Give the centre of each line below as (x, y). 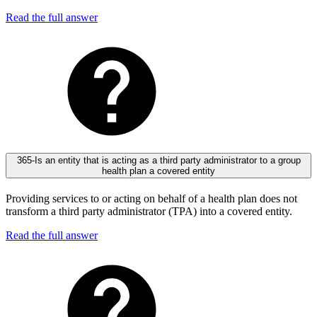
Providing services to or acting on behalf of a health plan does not (151, 199)
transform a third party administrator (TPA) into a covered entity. (149, 212)
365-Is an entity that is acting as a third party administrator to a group (158, 161)
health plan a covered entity (158, 171)
